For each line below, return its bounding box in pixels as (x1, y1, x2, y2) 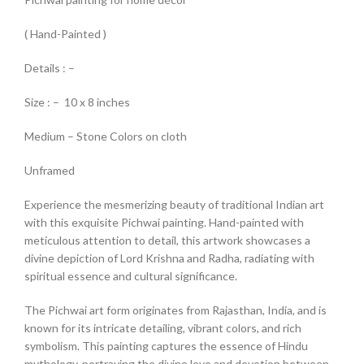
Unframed (24, 163, 75, 178)
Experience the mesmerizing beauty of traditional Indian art (24, 197, 324, 212)
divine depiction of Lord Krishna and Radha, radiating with (24, 251, 314, 266)
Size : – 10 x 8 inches (24, 95, 130, 110)
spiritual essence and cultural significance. (24, 269, 237, 284)
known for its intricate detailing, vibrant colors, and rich (24, 321, 301, 336)
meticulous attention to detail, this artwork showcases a (24, 233, 310, 248)
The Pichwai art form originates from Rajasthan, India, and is (24, 303, 327, 318)
